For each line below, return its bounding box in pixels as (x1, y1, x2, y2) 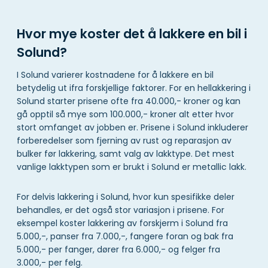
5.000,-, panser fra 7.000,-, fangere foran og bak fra (17, 230, 233, 242)
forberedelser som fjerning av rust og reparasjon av (17, 134, 232, 147)
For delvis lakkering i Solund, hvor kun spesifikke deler (17, 190, 234, 203)
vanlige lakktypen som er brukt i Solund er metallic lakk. (17, 160, 246, 173)
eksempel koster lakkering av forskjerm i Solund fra (17, 217, 228, 229)
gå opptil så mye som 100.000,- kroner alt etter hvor (17, 108, 234, 120)
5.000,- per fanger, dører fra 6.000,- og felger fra (17, 243, 220, 255)
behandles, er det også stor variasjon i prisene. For (17, 203, 224, 216)
